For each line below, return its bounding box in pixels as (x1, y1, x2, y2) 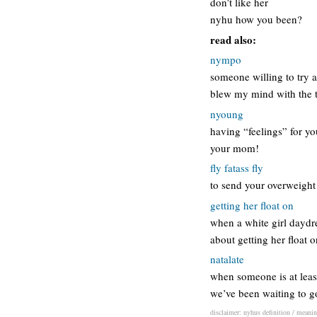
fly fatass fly (210, 161, 263, 175)
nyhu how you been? (210, 12, 302, 26)
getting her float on (210, 197, 294, 212)
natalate (210, 252, 244, 266)
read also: (210, 31, 256, 47)
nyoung (210, 106, 243, 121)
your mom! (210, 140, 259, 155)
